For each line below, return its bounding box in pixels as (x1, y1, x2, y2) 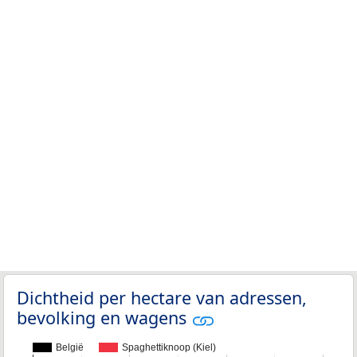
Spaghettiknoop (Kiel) (122, 342, 216, 354)
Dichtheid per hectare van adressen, (17, 286, 307, 310)
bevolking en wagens (17, 306, 191, 330)
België (56, 342, 84, 354)
